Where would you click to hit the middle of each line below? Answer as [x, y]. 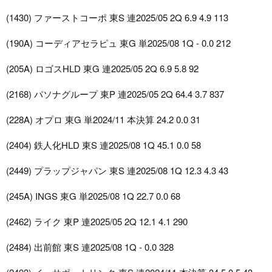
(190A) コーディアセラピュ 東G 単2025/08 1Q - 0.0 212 [118, 43]
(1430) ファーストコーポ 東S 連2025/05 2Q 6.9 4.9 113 [117, 18]
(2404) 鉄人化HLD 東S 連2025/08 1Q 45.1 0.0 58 [104, 145]
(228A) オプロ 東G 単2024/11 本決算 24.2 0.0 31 [103, 120]
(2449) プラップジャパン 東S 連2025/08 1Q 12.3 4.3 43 [117, 171]
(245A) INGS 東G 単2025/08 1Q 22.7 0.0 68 [93, 196]
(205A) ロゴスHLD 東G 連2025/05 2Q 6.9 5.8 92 [102, 69]
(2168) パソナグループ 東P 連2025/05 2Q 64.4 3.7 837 [115, 94]
